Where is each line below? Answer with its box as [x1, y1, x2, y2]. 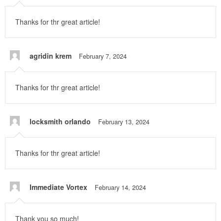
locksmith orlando [30, 116, 91, 127]
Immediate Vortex [30, 182, 87, 192]
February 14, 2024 [95, 183, 146, 192]
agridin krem [30, 51, 72, 61]
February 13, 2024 [98, 117, 149, 127]
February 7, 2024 [79, 52, 127, 61]
